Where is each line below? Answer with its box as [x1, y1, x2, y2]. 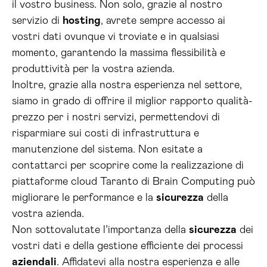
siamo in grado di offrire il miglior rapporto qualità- [12, 96, 252, 107]
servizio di [12, 15, 63, 26]
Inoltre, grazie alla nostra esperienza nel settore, [12, 80, 242, 91]
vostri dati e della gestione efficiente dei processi [12, 241, 243, 252]
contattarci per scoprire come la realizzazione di [12, 160, 244, 171]
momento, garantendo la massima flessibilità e [12, 48, 225, 58]
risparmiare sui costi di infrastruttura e [12, 128, 199, 139]
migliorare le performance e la [12, 193, 156, 203]
